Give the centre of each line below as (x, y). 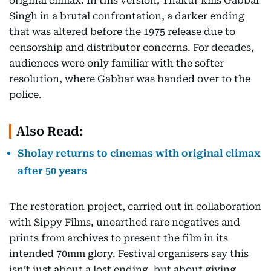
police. (25, 94)
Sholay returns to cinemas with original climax (139, 153)
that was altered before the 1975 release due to (122, 31)
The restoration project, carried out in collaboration (135, 206)
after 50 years (52, 171)
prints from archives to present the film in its (119, 238)
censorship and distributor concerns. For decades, (132, 47)
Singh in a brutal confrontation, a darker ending (127, 16)
